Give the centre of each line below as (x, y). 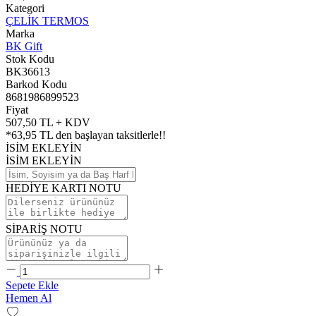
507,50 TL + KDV (48, 122)
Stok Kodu (30, 59)
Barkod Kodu (36, 84)
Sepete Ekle (32, 285)
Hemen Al (29, 298)
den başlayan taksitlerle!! (109, 135)
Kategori (25, 8)
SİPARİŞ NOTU (44, 229)
